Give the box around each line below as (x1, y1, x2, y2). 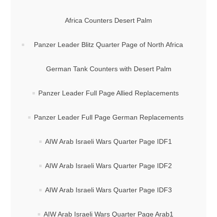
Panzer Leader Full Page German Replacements (33, 113, 184, 121)
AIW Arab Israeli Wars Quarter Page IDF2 (45, 162, 172, 170)
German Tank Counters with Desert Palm (46, 65, 171, 73)
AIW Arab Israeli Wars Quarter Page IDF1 (45, 138, 172, 145)
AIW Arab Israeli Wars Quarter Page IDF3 (45, 186, 172, 194)
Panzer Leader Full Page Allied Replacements (38, 89, 179, 97)
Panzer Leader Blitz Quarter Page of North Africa (34, 41, 183, 48)
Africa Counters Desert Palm (65, 16, 152, 24)
